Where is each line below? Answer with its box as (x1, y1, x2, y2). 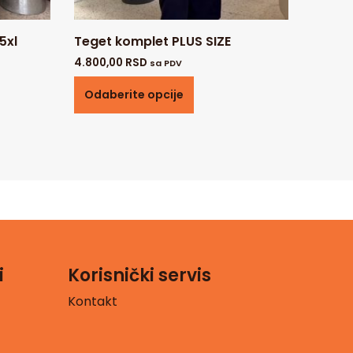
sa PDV (149, 56, 182, 69)
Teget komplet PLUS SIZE (73, 32, 231, 50)
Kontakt (68, 292, 117, 310)
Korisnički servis (68, 262, 211, 288)
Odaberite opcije (84, 86, 184, 102)
